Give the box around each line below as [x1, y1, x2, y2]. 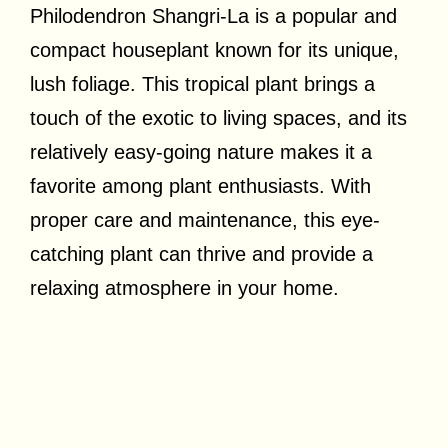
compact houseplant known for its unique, [30, 38, 399, 61]
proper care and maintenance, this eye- [30, 208, 380, 231]
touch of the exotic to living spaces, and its [30, 106, 407, 129]
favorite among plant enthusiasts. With [30, 174, 371, 197]
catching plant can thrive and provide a [30, 242, 373, 265]
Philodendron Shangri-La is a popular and [30, 4, 397, 27]
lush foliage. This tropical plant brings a [30, 72, 375, 95]
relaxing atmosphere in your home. [30, 276, 339, 299]
